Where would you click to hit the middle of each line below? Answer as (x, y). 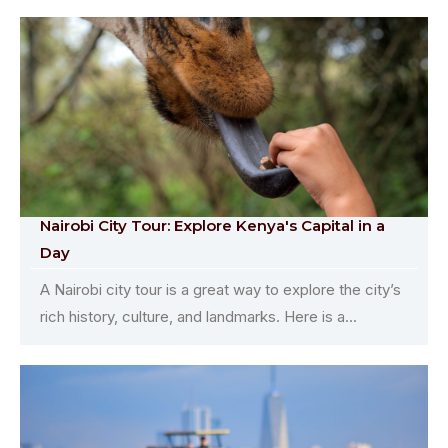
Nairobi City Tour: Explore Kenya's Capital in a (212, 225)
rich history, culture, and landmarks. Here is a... (198, 316)
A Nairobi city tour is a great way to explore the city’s (220, 289)
